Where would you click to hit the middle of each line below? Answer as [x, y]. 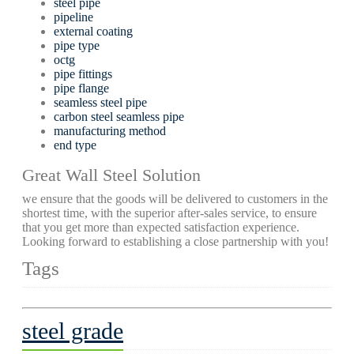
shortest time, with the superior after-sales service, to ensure [169, 213]
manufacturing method [110, 131]
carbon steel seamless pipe [119, 117]
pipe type [77, 45]
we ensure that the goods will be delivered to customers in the [175, 199]
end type [75, 145]
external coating [93, 31]
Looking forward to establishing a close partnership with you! [175, 241]
